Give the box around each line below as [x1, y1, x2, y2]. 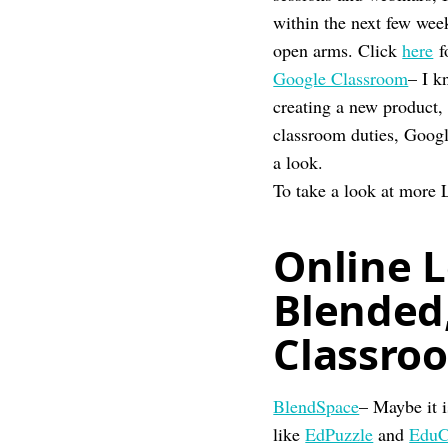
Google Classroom [273, 66, 409, 90]
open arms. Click [273, 38, 403, 62]
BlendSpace [273, 394, 360, 418]
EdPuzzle [305, 422, 374, 446]
